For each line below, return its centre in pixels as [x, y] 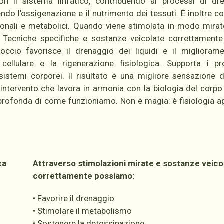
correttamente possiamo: [83, 176]
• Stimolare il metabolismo [82, 211]
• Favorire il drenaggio [73, 199]
